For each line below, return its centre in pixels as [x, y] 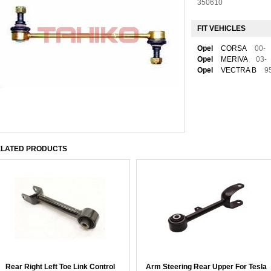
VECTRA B [239, 70]
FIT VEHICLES [221, 28]
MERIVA [234, 59]
